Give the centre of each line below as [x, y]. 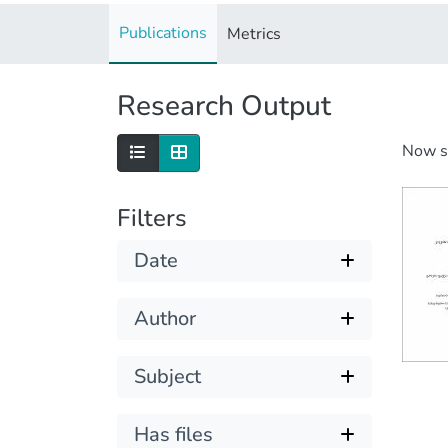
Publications [163, 32]
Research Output [224, 106]
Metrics [254, 33]
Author [165, 318]
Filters [152, 217]
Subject [167, 376]
